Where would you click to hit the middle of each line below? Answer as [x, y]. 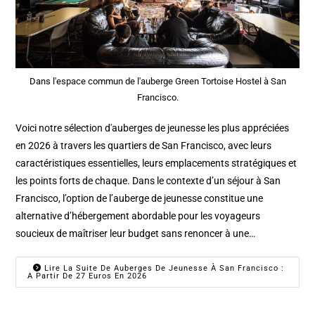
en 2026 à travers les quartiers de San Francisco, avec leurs [144, 145]
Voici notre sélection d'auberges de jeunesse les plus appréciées [153, 128]
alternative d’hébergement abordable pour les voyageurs [138, 216]
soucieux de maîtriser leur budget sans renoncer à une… [136, 233]
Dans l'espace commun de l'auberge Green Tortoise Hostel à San [157, 81]
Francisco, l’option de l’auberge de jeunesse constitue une [140, 198]
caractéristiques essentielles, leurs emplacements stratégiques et [156, 163]
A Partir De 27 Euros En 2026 [88, 276]
